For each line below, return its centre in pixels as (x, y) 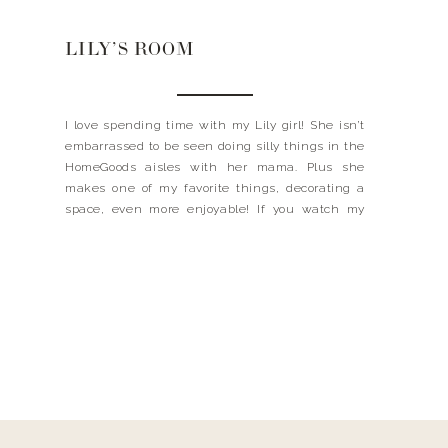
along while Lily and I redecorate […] (173, 251)
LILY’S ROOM (130, 51)
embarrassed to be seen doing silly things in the (215, 146)
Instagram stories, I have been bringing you (215, 230)
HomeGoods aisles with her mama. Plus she (215, 167)
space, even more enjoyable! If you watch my (215, 209)
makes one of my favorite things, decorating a (215, 188)
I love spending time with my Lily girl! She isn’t (215, 125)
